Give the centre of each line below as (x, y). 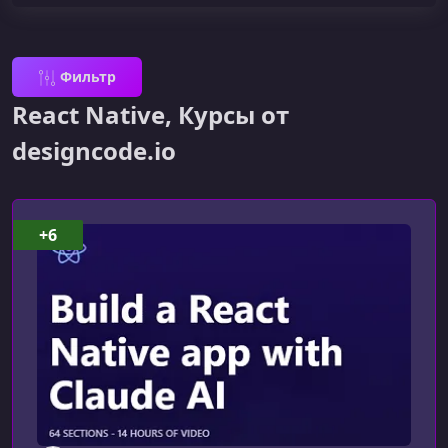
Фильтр (87, 76)
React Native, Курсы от (150, 114)
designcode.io (94, 150)
